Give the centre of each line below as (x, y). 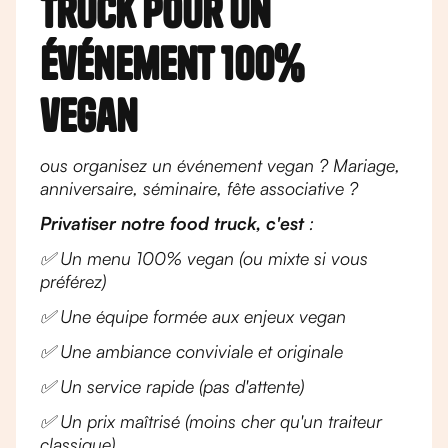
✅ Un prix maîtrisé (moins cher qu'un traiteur (211, 421)
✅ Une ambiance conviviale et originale (191, 351)
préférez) (73, 281)
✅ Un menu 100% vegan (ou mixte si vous (204, 258)
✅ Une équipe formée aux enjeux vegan (193, 316)
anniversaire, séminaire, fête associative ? (199, 188)
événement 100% (172, 63)
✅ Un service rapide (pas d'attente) (172, 386)
